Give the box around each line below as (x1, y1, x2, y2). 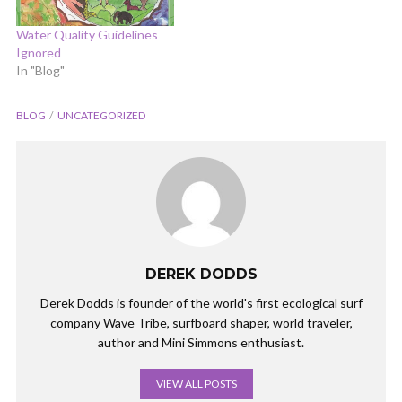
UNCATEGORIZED (57, 108, 145, 122)
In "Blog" (16, 62, 65, 78)
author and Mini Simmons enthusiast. (98, 334, 304, 350)
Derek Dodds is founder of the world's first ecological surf (39, 294, 363, 310)
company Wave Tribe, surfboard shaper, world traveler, (49, 314, 353, 330)
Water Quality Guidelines (16, 26, 158, 42)
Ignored (16, 44, 61, 60)
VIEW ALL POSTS (156, 376, 237, 390)
